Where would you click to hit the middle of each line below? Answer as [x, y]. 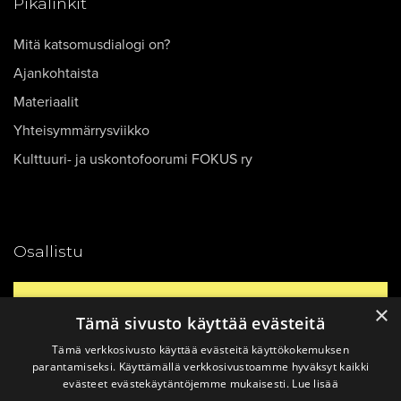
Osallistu [48, 251]
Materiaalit [46, 102]
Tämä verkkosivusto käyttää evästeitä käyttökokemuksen [200, 350]
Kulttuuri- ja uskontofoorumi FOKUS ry [133, 159]
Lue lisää [315, 384]
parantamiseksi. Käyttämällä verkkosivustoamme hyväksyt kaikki [200, 367]
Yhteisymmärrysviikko [81, 130]
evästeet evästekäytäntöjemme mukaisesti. [177, 384]
